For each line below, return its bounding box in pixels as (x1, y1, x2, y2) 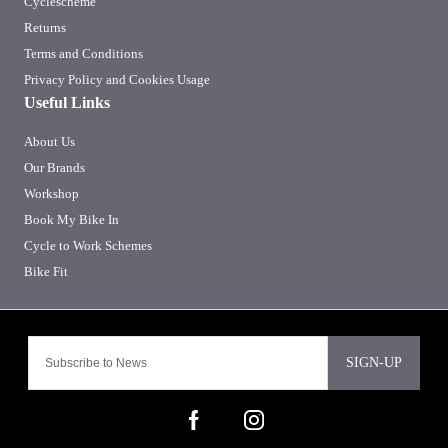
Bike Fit (24, 264, 68, 280)
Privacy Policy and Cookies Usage (24, 72, 210, 88)
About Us (24, 134, 75, 150)
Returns (24, 20, 66, 36)
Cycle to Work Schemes (24, 238, 152, 254)
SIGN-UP (346, 354, 402, 370)
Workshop (24, 186, 79, 202)
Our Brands (24, 160, 85, 176)
